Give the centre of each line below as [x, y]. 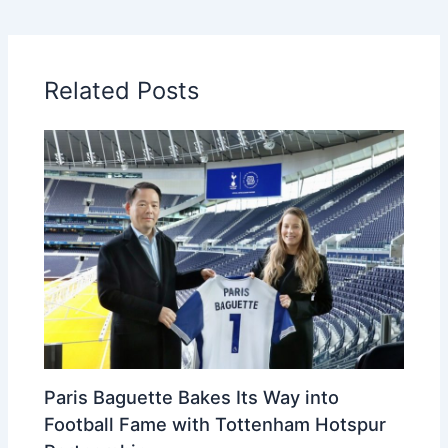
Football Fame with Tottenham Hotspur [215, 423]
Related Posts [122, 90]
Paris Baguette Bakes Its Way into [192, 396]
